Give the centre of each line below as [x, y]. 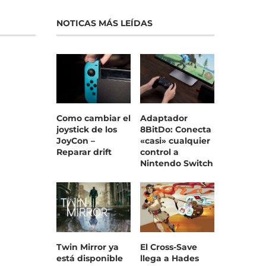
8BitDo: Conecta [175, 130]
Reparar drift [84, 152]
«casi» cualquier [175, 141]
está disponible [89, 258]
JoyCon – [75, 141]
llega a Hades [169, 258]
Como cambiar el [93, 118]
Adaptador [164, 118]
